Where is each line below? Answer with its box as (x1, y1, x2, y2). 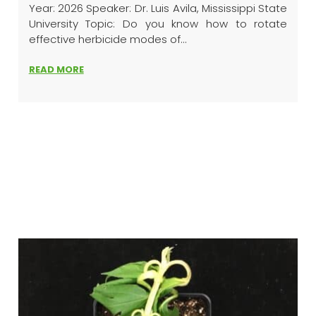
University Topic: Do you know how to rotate (28, 16, 288, 31)
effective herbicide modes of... (28, 32, 187, 47)
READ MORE (28, 63, 84, 76)
